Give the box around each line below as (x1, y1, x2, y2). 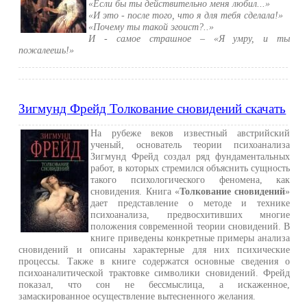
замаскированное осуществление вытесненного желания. (19, 291, 256, 302)
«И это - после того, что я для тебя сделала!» (88, 10, 284, 21)
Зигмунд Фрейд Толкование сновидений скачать (19, 101, 286, 116)
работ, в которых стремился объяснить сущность (90, 162, 291, 173)
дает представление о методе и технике (90, 197, 291, 208)
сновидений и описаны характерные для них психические (19, 244, 291, 255)
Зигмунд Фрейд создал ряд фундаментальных (90, 151, 291, 162)
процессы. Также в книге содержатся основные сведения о (19, 256, 291, 267)
